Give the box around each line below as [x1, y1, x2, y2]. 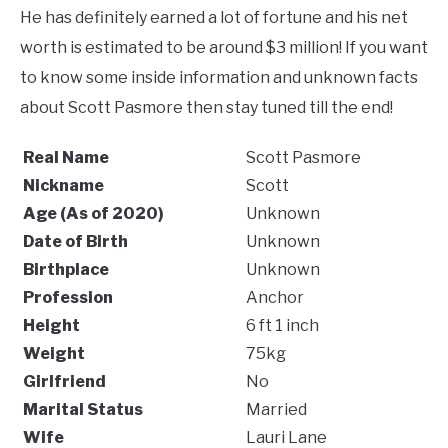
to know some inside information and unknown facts [20, 68, 418, 87]
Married [243, 400, 307, 419]
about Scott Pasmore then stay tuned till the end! [20, 98, 393, 117]
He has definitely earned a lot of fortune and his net [20, 8, 408, 27]
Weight [23, 344, 85, 363]
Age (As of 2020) [23, 204, 164, 223]
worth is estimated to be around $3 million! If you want [20, 38, 428, 57]
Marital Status [23, 400, 143, 419]
